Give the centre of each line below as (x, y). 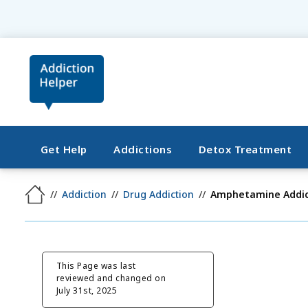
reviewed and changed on (111, 278)
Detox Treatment (245, 149)
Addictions (143, 149)
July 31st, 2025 (87, 290)
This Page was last (96, 265)
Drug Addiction (159, 194)
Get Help (64, 149)
